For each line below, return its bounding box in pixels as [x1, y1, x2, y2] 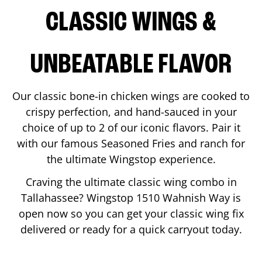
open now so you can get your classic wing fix [18, 206, 244, 220]
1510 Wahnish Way [136, 190, 230, 205]
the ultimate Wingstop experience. [46, 151, 216, 166]
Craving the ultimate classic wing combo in [25, 174, 237, 189]
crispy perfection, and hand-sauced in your [25, 104, 237, 119]
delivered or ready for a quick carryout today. [20, 222, 242, 236]
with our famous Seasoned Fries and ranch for [17, 136, 245, 150]
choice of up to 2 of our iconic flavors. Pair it [22, 120, 240, 135]
